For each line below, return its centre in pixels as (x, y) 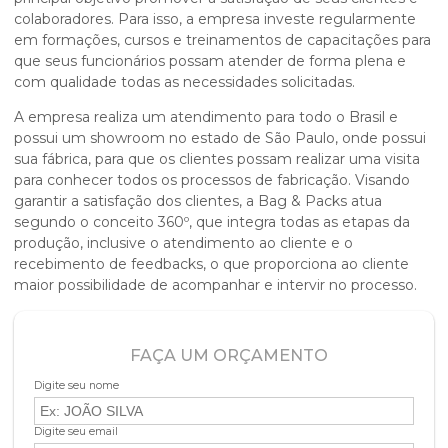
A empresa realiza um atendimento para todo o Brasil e (206, 116)
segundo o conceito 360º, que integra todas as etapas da (212, 221)
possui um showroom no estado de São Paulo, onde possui (220, 137)
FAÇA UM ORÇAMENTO (229, 354)
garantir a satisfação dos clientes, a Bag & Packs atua (198, 200)
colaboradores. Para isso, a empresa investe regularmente (215, 18)
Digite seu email (76, 432)
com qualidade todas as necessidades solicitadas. (184, 81)
